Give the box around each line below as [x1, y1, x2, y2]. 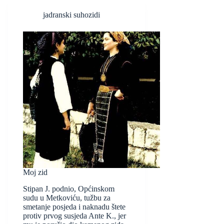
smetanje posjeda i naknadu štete [23, 202, 125, 211]
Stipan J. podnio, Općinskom [23, 184, 114, 193]
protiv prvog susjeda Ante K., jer [23, 211, 126, 220]
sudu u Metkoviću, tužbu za [23, 193, 110, 202]
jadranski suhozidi [43, 10, 100, 19]
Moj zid [23, 168, 47, 177]
